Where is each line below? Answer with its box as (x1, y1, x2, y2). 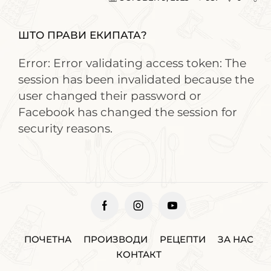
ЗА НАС (217, 233, 253, 245)
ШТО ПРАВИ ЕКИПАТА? (18, 28, 147, 41)
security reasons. (18, 121, 113, 135)
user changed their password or (18, 88, 201, 103)
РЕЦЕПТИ (159, 233, 206, 245)
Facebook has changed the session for (18, 105, 237, 119)
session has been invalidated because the (18, 72, 254, 87)
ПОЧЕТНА (24, 233, 71, 245)
